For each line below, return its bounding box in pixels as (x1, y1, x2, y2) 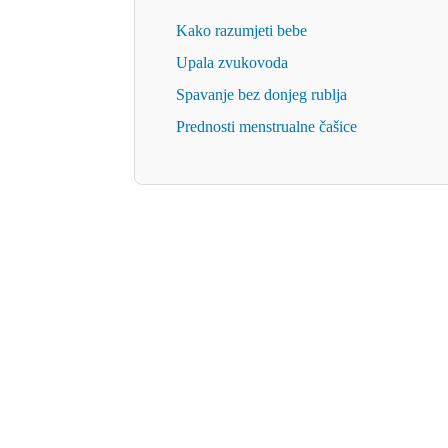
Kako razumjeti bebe (176, 22, 308, 40)
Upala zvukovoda (176, 54, 289, 72)
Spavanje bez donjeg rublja (176, 86, 348, 104)
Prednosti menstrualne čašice (176, 118, 358, 136)
